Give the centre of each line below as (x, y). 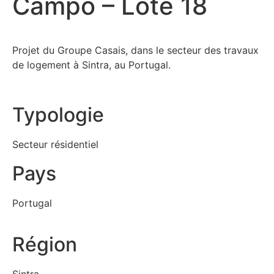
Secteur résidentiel (55, 145)
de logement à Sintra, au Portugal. (91, 65)
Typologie (58, 115)
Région (45, 245)
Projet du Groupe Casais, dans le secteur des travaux (135, 50)
